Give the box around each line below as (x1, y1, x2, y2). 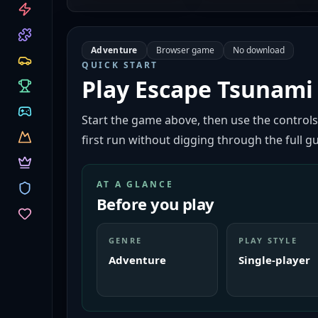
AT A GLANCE (97, 178, 174, 190)
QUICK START (82, 59, 159, 71)
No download (232, 44, 285, 56)
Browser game (155, 44, 214, 56)
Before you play (97, 193, 214, 214)
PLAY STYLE (238, 235, 297, 246)
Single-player (238, 253, 310, 267)
